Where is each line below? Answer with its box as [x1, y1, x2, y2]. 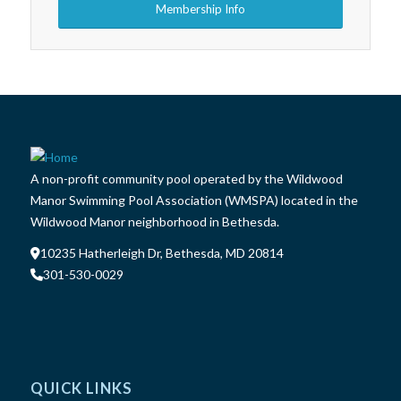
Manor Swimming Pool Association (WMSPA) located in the [30, 192, 358, 208]
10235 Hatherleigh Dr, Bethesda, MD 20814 [39, 245, 284, 261]
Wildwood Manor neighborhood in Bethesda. [30, 213, 279, 229]
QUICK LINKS [30, 380, 132, 398]
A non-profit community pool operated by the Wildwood [30, 170, 343, 186]
